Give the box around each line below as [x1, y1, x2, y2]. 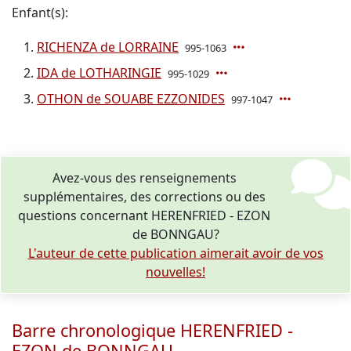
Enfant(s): [12, 4, 68, 21]
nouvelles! [146, 263, 205, 280]
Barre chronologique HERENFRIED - [12, 319, 293, 342]
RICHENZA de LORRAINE [37, 38, 179, 56]
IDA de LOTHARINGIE [37, 64, 161, 81]
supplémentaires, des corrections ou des [23, 188, 266, 205]
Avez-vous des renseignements [52, 169, 237, 186]
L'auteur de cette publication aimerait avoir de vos [27, 244, 324, 262]
